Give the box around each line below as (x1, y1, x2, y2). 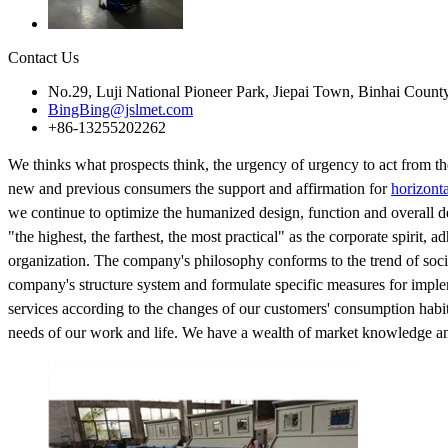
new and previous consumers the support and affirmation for (8, 179, 391, 197)
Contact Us (8, 48, 79, 66)
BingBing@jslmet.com (48, 100, 193, 118)
